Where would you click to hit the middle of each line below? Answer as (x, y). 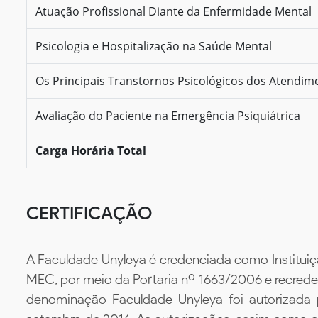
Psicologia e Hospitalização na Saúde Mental (154, 46)
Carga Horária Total (91, 150)
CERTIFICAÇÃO (89, 213)
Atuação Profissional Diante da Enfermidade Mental (174, 11)
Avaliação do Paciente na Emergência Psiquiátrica (168, 115)
